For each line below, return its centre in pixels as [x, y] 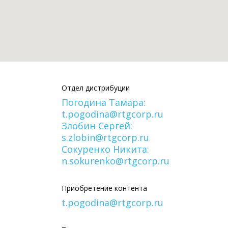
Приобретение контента [104, 188]
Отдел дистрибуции [96, 88]
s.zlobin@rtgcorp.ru [105, 137]
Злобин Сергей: [97, 125]
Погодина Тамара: [104, 102]
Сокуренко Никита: [105, 149]
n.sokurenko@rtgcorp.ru [116, 161]
